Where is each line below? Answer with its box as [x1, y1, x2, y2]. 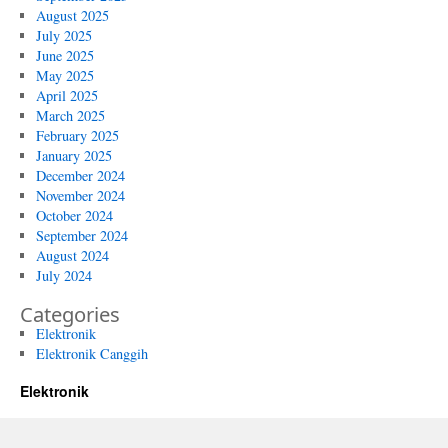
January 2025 [35, 146, 112, 165]
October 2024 [35, 206, 113, 225]
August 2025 [35, 6, 109, 25]
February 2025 [35, 126, 119, 145]
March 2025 [35, 106, 105, 125]
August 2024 [35, 246, 109, 265]
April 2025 [35, 86, 98, 105]
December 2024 [35, 166, 125, 185]
